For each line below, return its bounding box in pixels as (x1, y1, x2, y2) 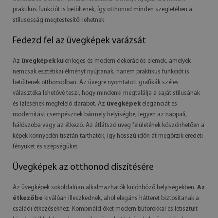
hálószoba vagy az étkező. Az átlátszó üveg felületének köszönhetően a (13, 122, 204, 128)
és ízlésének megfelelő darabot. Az (13, 101, 107, 107)
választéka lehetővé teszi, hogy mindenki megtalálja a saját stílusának (13, 90, 200, 96)
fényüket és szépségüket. (13, 144, 79, 150)
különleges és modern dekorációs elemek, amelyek (55, 58, 191, 64)
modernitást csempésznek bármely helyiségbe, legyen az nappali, (13, 111, 187, 118)
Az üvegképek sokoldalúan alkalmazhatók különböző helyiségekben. (13, 184, 197, 191)
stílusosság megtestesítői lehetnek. (13, 17, 106, 23)
